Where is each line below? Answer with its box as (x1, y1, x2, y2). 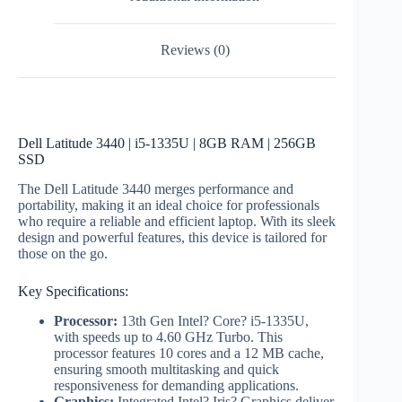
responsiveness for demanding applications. (54, 377, 299, 393)
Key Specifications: (18, 283, 128, 299)
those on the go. (18, 245, 108, 261)
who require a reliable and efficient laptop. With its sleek (18, 213, 336, 229)
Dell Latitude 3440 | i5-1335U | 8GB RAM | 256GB (18, 135, 316, 152)
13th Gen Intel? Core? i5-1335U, (118, 312, 309, 328)
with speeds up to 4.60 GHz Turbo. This (54, 328, 283, 345)
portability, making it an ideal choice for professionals (18, 197, 319, 213)
